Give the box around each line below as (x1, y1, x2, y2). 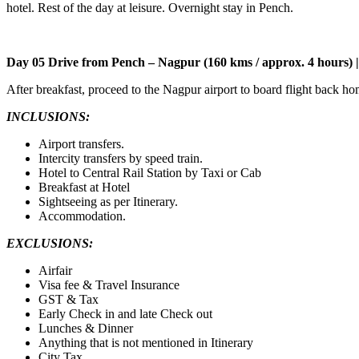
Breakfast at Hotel (38, 179, 130, 194)
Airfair (38, 263, 72, 277)
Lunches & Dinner (38, 321, 136, 335)
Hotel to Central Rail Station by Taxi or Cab (38, 165, 261, 179)
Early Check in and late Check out (38, 306, 212, 321)
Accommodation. (38, 208, 126, 223)
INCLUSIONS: (6, 109, 90, 123)
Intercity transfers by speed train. (38, 151, 203, 165)
